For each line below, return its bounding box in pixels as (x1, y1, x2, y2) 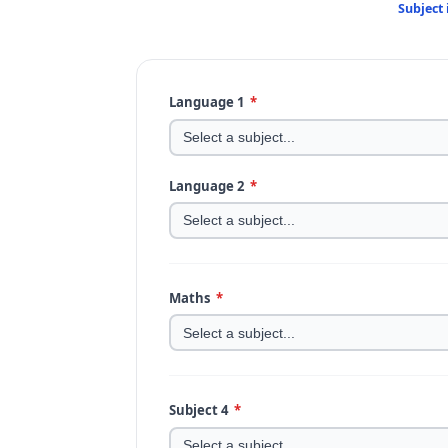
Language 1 (169, 93, 248, 112)
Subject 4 (169, 400, 232, 419)
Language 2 (169, 176, 248, 195)
